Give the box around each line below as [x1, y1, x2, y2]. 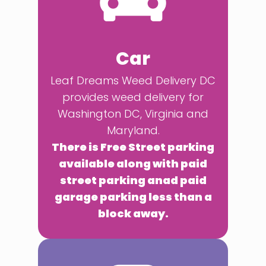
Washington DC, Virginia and [58, 106, 208, 121]
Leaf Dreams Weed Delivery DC [50, 73, 216, 88]
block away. [97, 206, 169, 221]
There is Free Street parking [52, 140, 214, 154]
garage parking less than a [54, 189, 212, 204]
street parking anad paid [59, 173, 207, 188]
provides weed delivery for [62, 90, 204, 104]
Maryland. [106, 123, 160, 138]
